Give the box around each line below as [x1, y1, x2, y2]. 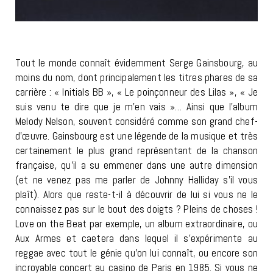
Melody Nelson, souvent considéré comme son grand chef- [15, 114, 258, 128]
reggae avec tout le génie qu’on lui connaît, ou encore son [15, 246, 258, 260]
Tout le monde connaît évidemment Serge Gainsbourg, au [15, 55, 258, 69]
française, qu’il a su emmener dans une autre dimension [15, 158, 258, 172]
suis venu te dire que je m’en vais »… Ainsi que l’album [15, 99, 258, 113]
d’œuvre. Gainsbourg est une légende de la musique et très [15, 129, 258, 143]
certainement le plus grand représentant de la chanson [15, 143, 258, 157]
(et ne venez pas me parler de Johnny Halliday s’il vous [15, 172, 258, 186]
